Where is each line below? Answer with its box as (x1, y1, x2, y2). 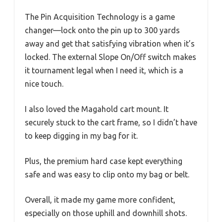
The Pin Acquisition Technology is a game (25, 12, 175, 21)
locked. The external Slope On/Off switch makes (25, 52, 196, 61)
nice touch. (25, 79, 63, 88)
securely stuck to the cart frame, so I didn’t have (25, 117, 197, 127)
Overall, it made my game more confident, (25, 195, 175, 204)
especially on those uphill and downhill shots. (25, 208, 187, 218)
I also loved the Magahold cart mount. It (25, 104, 168, 113)
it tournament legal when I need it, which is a (25, 65, 183, 75)
